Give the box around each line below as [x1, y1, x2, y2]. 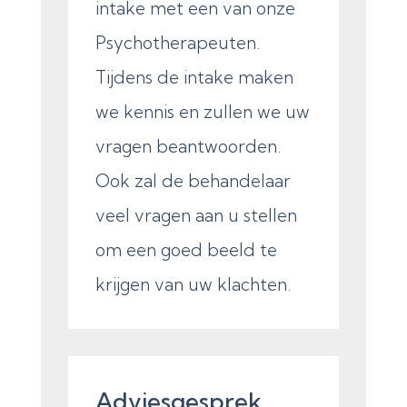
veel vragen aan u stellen [94, 203, 297, 226]
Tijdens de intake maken [94, 65, 293, 88]
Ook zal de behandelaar [94, 169, 291, 192]
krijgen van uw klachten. [94, 273, 291, 295]
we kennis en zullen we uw [94, 100, 310, 123]
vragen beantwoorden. [94, 134, 281, 157]
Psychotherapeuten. [94, 31, 260, 54]
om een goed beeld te [94, 238, 277, 261]
